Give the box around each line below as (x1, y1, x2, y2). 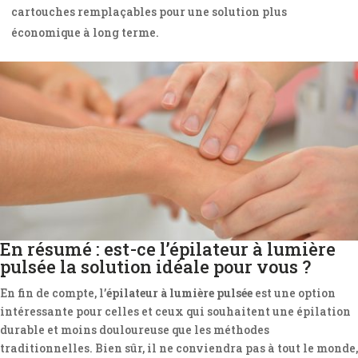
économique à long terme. (11, 25, 159, 40)
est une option (253, 285, 336, 300)
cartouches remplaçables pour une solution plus (11, 4, 287, 19)
